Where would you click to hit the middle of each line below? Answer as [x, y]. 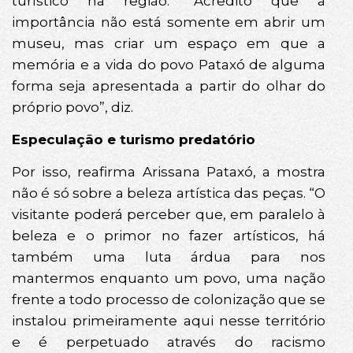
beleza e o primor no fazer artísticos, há [169, 236]
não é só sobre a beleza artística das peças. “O [169, 193]
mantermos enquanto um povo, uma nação [169, 279]
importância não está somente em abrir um [169, 22]
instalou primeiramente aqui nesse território [169, 321]
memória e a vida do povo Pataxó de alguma [169, 64]
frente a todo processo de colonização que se [169, 300]
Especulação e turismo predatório [134, 139]
